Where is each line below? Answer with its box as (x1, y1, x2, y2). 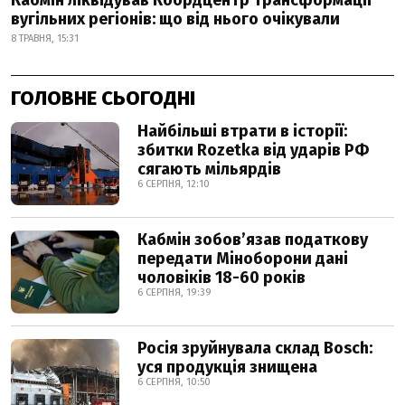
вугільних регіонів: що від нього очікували (11, 8, 340, 29)
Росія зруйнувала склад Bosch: (137, 337, 372, 358)
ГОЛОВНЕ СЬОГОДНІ (11, 85, 195, 110)
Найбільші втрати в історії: (137, 120, 347, 141)
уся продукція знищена (137, 356, 317, 377)
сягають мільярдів (137, 158, 281, 179)
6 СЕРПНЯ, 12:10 (137, 177, 210, 190)
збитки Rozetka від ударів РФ (137, 139, 369, 160)
